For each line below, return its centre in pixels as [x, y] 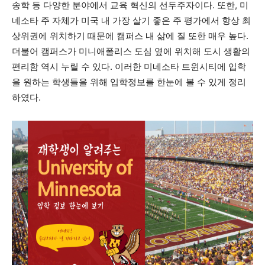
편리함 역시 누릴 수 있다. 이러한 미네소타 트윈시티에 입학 [129, 67]
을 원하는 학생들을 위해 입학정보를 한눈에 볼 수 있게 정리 [129, 82]
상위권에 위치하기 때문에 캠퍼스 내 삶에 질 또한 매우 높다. [130, 36]
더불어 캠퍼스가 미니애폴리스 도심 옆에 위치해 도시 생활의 [131, 51]
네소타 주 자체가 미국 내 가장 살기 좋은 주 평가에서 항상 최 [131, 20]
